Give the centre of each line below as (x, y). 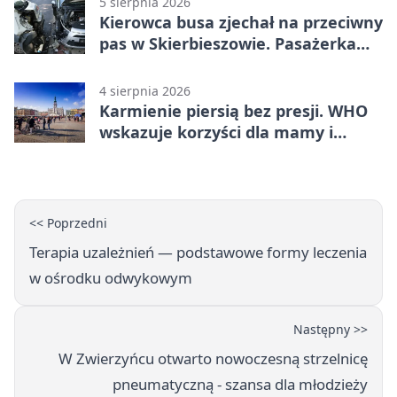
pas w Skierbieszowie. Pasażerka (228, 43)
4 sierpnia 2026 (145, 90)
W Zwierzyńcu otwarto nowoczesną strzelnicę (213, 358)
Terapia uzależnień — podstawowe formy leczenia (198, 252)
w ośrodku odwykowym (111, 277)
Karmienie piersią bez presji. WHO (234, 110)
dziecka (129, 153)
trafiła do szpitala (168, 64)
